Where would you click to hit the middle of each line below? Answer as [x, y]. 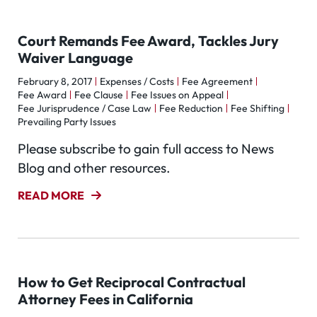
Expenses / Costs [137, 81]
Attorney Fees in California [105, 299]
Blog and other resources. [94, 168]
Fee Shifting [258, 108]
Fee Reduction [191, 108]
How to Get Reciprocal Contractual [132, 282]
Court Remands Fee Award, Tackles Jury [148, 41]
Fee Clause [99, 95]
